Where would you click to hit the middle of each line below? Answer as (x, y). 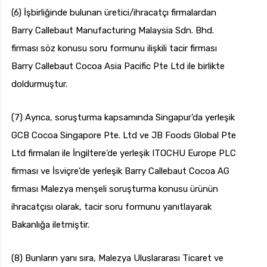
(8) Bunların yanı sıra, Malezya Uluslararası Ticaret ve (117, 258)
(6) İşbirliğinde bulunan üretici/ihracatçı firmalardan (114, 13)
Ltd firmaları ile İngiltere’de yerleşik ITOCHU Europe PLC (124, 153)
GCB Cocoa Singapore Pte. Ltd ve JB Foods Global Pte (124, 136)
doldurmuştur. (39, 84)
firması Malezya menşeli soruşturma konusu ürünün (115, 189)
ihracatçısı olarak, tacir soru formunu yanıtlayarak (111, 207)
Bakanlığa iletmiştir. (50, 225)
